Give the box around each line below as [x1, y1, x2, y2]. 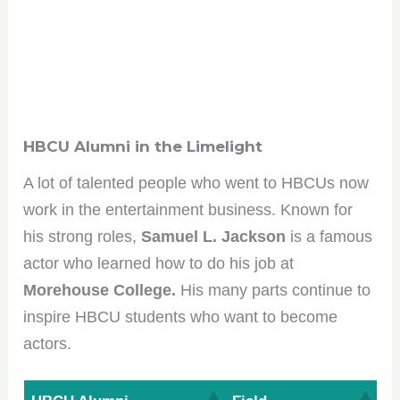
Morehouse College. [23, 280, 177, 299]
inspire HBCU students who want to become [23, 307, 338, 326]
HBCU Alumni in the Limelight [23, 137, 263, 155]
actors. [23, 334, 72, 353]
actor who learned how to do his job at [23, 254, 295, 272]
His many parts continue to [176, 280, 371, 299]
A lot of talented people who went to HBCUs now [23, 173, 370, 192]
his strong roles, [23, 227, 137, 246]
